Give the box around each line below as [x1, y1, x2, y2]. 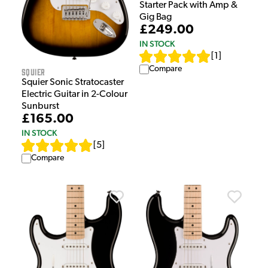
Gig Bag [139, 13, 172, 23]
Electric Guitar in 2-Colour [22, 89, 127, 99]
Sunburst [22, 101, 59, 111]
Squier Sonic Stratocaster [22, 77, 124, 87]
